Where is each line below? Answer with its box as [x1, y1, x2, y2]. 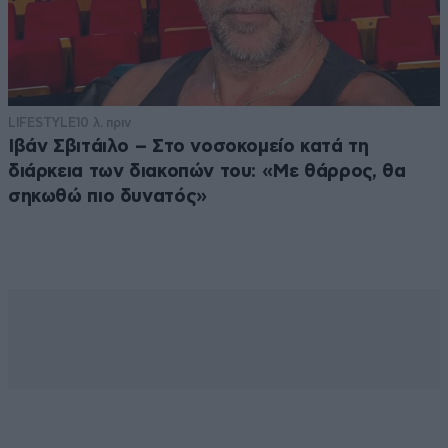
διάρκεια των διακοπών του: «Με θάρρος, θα [8, 162, 406, 182]
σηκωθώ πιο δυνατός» [8, 187, 207, 207]
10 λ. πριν [75, 115, 132, 131]
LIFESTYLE [8, 115, 76, 131]
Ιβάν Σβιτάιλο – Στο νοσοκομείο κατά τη [8, 137, 369, 157]
